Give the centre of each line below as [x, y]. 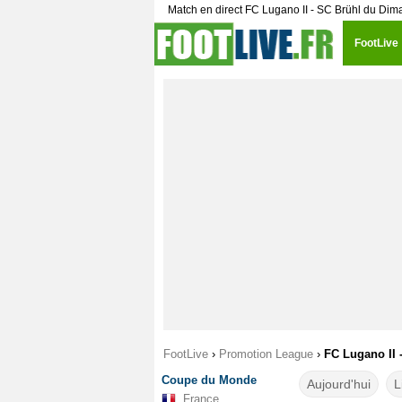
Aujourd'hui [338, 384]
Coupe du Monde [209, 380]
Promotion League [266, 354]
